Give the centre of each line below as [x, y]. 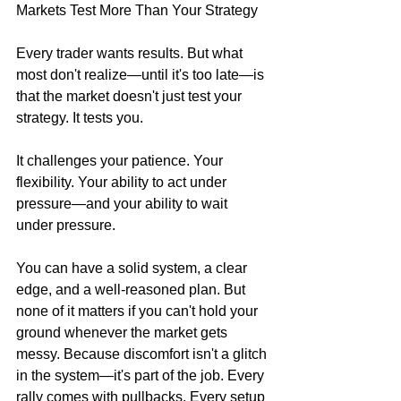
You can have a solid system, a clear [133, 268]
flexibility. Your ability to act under [123, 182]
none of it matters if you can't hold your [139, 311]
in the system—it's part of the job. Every [142, 375]
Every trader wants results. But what [131, 53]
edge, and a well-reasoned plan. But [132, 289]
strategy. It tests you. [80, 117]
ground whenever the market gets [124, 332]
